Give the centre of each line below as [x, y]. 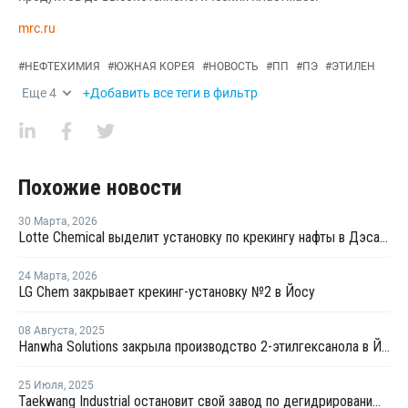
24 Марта [43, 276]
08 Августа [46, 331]
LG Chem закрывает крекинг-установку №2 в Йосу [167, 292]
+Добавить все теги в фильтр [170, 93]
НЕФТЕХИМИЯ [62, 67]
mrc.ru [37, 29]
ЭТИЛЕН [353, 67]
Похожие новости [100, 188]
